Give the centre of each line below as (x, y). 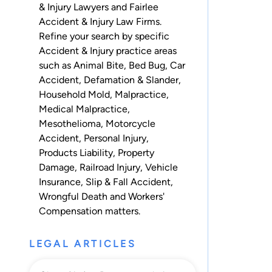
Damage (57, 167)
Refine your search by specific (104, 36)
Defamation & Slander (131, 80)
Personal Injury (115, 138)
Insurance (60, 182)
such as (56, 65)
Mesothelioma (70, 124)
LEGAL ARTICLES (83, 244)
